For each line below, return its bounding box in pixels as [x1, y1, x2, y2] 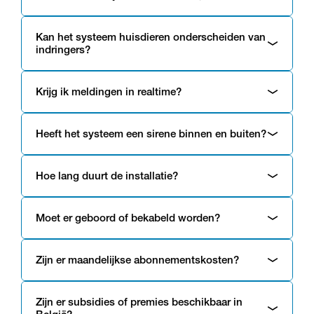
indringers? [36, 43, 90, 56]
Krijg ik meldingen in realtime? [36, 85, 182, 98]
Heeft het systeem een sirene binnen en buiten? [36, 127, 266, 140]
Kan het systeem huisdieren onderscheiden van [36, 30, 266, 43]
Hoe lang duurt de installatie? [36, 169, 178, 182]
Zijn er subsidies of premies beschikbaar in [36, 295, 243, 308]
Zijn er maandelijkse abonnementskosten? [36, 253, 239, 266]
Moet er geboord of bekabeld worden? [36, 211, 220, 224]
